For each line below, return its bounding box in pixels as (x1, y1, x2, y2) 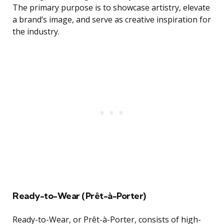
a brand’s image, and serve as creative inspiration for (12, 14, 211, 25)
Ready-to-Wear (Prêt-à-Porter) (12, 190, 146, 202)
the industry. (12, 26, 59, 37)
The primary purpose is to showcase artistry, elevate (12, 2, 210, 13)
